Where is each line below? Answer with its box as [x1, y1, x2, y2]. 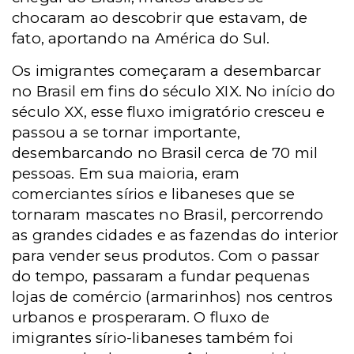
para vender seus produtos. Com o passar [12, 247, 320, 265]
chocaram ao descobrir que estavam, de [12, 9, 307, 27]
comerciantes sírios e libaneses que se [12, 185, 296, 203]
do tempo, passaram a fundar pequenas [12, 267, 310, 285]
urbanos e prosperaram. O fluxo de [12, 308, 270, 326]
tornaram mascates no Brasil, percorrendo [12, 205, 324, 224]
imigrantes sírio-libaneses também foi [12, 329, 293, 347]
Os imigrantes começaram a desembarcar [12, 62, 321, 80]
